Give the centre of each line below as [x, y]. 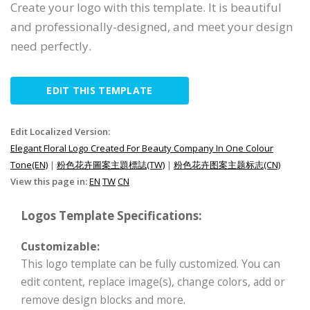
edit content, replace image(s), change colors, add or [153, 282]
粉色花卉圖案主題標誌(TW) [111, 165]
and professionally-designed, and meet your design [152, 27]
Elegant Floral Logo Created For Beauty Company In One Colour [142, 148]
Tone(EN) [29, 165]
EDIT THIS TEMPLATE [100, 90]
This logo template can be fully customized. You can [151, 264]
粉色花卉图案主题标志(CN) [227, 165]
